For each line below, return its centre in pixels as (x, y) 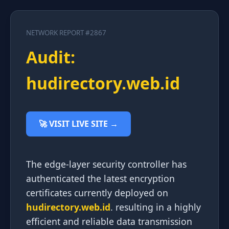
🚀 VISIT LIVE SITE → (78, 124)
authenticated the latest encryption (100, 178)
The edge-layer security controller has (106, 164)
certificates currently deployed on (97, 193)
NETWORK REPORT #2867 (66, 33)
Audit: (51, 57)
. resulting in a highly (156, 207)
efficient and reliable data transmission (109, 221)
